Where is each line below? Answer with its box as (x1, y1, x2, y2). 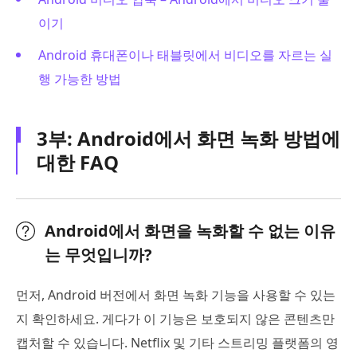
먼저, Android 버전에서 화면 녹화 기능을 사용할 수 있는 (16, 286, 335, 304)
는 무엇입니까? (45, 244, 152, 266)
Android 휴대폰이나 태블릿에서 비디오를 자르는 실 (38, 46, 332, 65)
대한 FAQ (37, 149, 119, 176)
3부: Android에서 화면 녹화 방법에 (37, 125, 340, 152)
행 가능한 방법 (38, 70, 121, 88)
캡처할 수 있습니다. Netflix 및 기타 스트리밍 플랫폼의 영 (16, 334, 339, 352)
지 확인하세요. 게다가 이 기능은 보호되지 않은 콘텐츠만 (16, 310, 335, 328)
